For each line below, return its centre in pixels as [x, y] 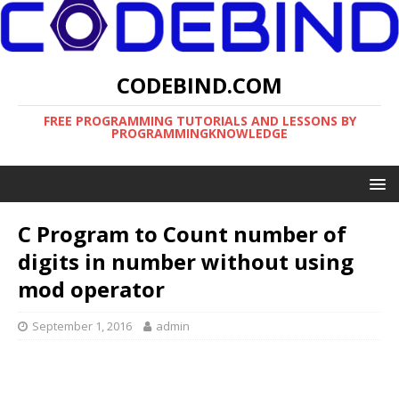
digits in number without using [186, 262]
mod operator [91, 289]
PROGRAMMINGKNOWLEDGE [199, 134]
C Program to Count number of [182, 234]
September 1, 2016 [82, 326]
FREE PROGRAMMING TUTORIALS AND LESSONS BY [199, 121]
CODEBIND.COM [199, 85]
